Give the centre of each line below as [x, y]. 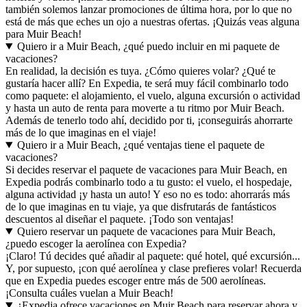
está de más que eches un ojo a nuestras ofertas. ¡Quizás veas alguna [152, 21]
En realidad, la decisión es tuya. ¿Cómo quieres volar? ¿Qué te [140, 71]
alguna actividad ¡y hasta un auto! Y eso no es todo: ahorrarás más [148, 194]
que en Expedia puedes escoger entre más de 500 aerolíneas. [136, 280]
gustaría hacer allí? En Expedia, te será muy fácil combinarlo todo [147, 83]
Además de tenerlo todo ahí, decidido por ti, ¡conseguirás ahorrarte [149, 120]
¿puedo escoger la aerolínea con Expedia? [96, 243]
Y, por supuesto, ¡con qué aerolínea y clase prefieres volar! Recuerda [153, 268]
